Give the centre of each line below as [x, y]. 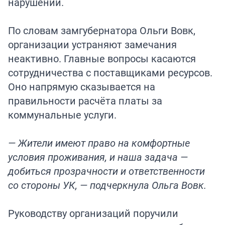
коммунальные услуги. [62, 115]
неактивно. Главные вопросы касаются [102, 59]
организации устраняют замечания [92, 45]
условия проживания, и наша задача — [98, 157]
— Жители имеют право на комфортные [99, 143]
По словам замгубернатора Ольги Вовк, [102, 31]
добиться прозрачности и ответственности [106, 171]
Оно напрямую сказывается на [82, 87]
